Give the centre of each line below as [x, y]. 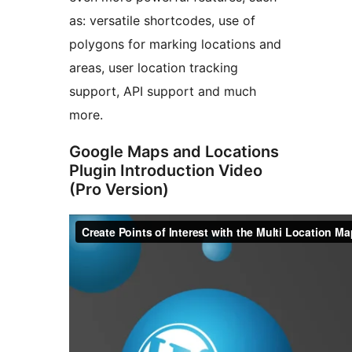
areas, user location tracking [154, 68]
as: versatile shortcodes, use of [162, 21]
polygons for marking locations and [175, 44]
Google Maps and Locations [174, 152]
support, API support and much [163, 92]
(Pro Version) [119, 190]
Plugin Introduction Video [166, 171]
